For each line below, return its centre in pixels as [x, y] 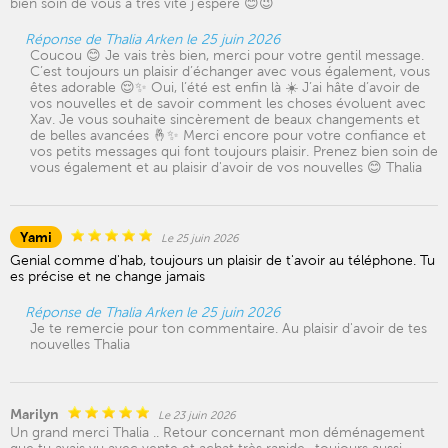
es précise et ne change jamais [107, 276]
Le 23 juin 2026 [197, 415]
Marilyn [34, 414]
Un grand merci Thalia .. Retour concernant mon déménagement [217, 432]
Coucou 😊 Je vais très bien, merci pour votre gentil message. [227, 55]
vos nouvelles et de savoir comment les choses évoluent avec [228, 103]
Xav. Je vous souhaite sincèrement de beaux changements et [225, 119]
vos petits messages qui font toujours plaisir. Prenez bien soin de [234, 151]
